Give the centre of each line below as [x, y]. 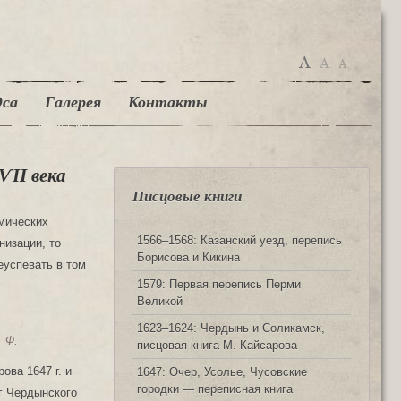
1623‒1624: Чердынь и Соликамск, [231, 328]
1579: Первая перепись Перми [219, 284]
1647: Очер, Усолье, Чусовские [222, 371]
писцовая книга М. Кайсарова [217, 345]
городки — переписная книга [215, 388]
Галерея [73, 102]
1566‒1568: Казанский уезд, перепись [239, 240]
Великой [160, 301]
